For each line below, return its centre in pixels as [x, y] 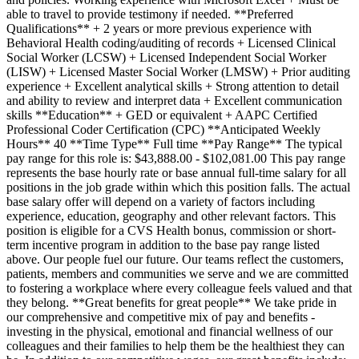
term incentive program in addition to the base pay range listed [163, 244]
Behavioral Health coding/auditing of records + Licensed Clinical [171, 42]
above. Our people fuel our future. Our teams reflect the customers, [175, 259]
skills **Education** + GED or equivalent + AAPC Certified [162, 115]
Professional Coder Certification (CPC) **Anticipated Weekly [163, 129]
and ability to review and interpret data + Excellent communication [174, 100]
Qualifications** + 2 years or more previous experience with [159, 28]
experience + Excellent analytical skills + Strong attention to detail [173, 86]
